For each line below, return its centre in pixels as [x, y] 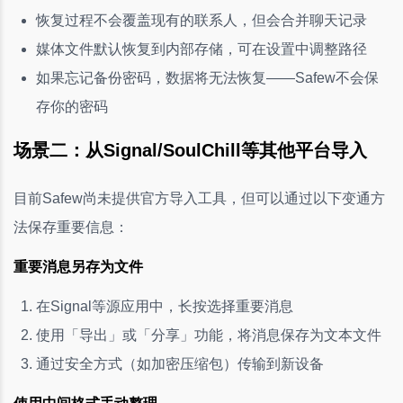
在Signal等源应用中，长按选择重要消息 [165, 306]
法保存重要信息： [71, 227]
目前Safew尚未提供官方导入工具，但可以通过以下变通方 [199, 198]
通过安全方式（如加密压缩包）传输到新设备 [180, 363]
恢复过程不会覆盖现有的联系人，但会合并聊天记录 [201, 20]
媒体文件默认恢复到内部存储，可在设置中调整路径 [201, 49]
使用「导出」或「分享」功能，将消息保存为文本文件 [209, 335]
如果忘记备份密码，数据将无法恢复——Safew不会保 [207, 77]
